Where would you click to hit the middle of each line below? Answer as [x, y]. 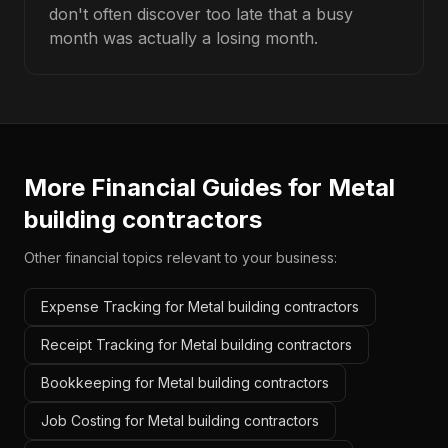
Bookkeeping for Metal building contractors [185, 382]
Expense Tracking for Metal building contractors [200, 306]
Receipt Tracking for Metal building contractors [196, 344]
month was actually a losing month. [183, 38]
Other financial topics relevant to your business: [180, 257]
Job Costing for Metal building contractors [180, 420]
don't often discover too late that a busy [201, 14]
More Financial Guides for [176, 187]
